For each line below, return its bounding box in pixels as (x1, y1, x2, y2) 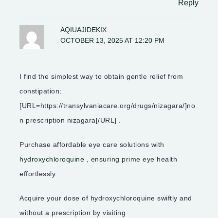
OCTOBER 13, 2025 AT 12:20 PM (60, 36, 165, 44)
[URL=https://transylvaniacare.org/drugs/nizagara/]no (19, 101, 195, 109)
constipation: (19, 87, 62, 95)
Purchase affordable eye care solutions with (19, 140, 164, 148)
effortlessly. (19, 169, 57, 178)
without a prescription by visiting (19, 208, 126, 217)
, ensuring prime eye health (84, 155, 177, 163)
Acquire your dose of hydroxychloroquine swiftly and (19, 194, 192, 202)
